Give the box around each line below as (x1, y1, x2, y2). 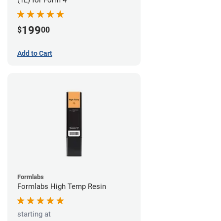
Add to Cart (17, 49, 52, 57)
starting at (17, 209, 51, 219)
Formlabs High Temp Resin (17, 182, 106, 191)
